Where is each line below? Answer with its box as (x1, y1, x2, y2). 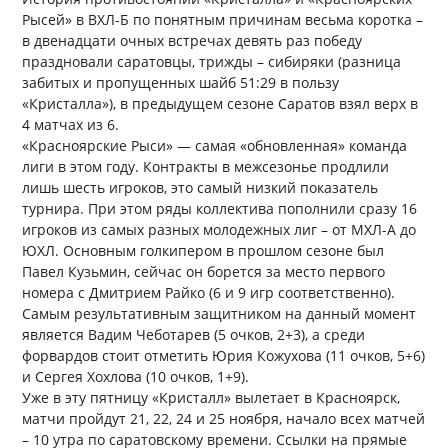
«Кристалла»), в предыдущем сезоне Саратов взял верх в (22, 94, 419, 114)
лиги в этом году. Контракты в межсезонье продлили (22, 157, 390, 177)
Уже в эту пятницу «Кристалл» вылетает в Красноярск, (22, 388, 401, 408)
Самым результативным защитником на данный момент (22, 304, 417, 324)
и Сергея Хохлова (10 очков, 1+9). (22, 367, 254, 387)
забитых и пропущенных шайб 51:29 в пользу (22, 73, 340, 93)
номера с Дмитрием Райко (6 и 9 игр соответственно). (22, 283, 396, 303)
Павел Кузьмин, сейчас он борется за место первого (22, 262, 386, 282)
